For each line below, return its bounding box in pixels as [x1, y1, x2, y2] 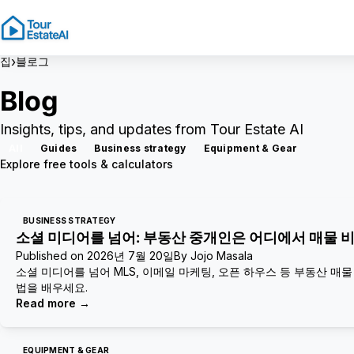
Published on [16, 249, 84, 262]
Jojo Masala [190, 249, 253, 262]
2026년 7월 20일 [87, 249, 174, 262]
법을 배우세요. [16, 281, 88, 294]
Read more [16, 296, 76, 310]
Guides [40, 142, 77, 154]
